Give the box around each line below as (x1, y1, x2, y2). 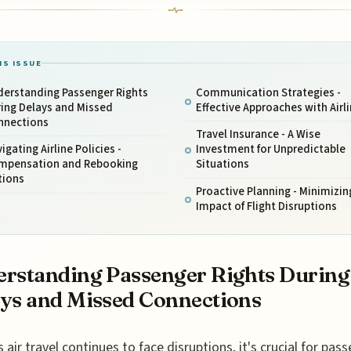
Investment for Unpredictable (195, 141, 346, 158)
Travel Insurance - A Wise (195, 126, 320, 143)
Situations (195, 156, 249, 173)
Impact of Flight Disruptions (195, 197, 337, 215)
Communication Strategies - (195, 85, 341, 102)
